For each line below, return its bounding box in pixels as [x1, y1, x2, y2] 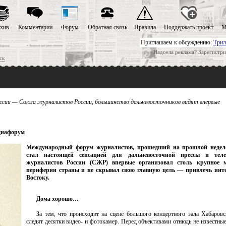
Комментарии [18, 24, 52, 31]
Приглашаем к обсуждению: [141, 39, 213, 46]
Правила [134, 24, 156, 31]
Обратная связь [87, 24, 127, 31]
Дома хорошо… [36, 195, 79, 202]
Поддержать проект [163, 24, 213, 31]
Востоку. [26, 174, 49, 181]
